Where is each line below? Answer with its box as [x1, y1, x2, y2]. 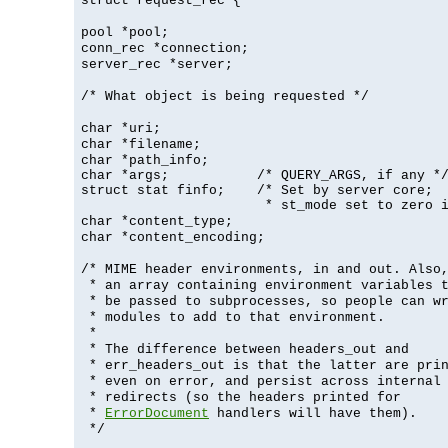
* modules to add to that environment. [81, 309, 385, 325]
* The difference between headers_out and [81, 341, 409, 357]
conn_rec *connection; [81, 40, 249, 56]
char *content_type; [81, 213, 233, 229]
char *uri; [81, 120, 161, 136]
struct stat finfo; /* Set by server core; [81, 182, 433, 198]
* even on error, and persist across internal [81, 373, 441, 389]
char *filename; [81, 136, 201, 152]
